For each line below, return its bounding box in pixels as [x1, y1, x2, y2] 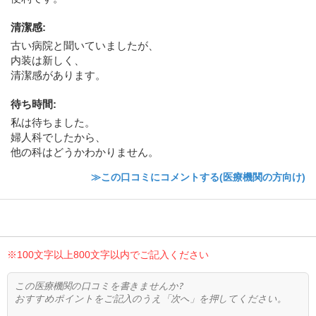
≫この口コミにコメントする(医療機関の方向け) [91, 171, 305, 183]
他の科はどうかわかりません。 [11, 145, 159, 158]
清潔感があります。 [11, 68, 106, 81]
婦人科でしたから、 [11, 130, 106, 143]
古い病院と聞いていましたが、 [11, 39, 159, 51]
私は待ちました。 [11, 116, 95, 128]
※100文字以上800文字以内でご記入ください [7, 248, 209, 260]
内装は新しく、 [11, 54, 85, 66]
